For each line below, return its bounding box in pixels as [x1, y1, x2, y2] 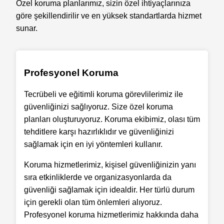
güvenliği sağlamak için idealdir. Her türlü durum [24, 185, 194, 194]
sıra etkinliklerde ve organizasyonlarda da [24, 173, 171, 182]
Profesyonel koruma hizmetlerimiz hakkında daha [24, 210, 198, 219]
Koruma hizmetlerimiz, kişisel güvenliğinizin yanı [24, 160, 196, 169]
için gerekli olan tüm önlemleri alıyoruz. [24, 198, 162, 207]
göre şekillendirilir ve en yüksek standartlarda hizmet [16, 11, 201, 20]
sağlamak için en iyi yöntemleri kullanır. [24, 140, 162, 149]
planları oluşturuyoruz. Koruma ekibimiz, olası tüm [24, 115, 200, 124]
